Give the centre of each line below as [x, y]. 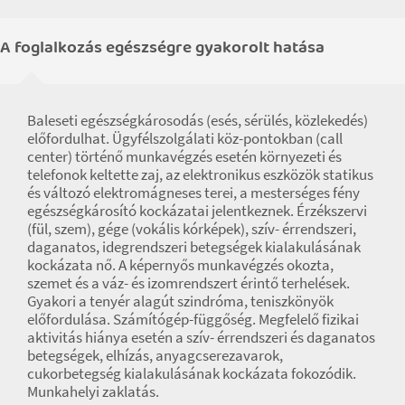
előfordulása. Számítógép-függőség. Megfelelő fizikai [193, 319]
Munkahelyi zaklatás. [93, 391]
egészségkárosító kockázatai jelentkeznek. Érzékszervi [197, 210]
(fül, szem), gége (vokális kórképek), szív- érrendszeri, [192, 228]
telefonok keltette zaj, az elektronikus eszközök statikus [200, 174]
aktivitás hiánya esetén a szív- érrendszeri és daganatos [201, 337]
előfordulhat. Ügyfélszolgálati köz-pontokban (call [185, 138]
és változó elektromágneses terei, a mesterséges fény [193, 192]
